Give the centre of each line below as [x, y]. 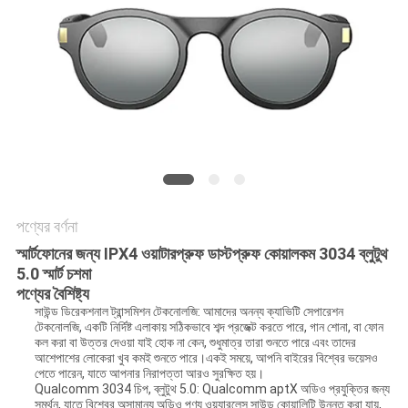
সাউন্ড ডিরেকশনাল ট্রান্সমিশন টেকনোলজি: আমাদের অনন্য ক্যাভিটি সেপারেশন [189, 312]
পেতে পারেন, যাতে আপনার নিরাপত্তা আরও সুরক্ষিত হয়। [149, 374]
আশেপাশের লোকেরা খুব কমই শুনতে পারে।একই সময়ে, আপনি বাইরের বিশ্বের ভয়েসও [206, 358]
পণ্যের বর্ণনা [46, 227]
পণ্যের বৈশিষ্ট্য [52, 294]
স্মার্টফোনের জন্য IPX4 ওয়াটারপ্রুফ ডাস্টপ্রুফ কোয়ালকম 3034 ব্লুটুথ [202, 254]
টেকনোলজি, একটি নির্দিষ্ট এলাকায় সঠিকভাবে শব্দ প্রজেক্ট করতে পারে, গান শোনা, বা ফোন [209, 327]
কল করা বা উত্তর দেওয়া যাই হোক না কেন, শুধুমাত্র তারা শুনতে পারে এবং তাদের [195, 343]
